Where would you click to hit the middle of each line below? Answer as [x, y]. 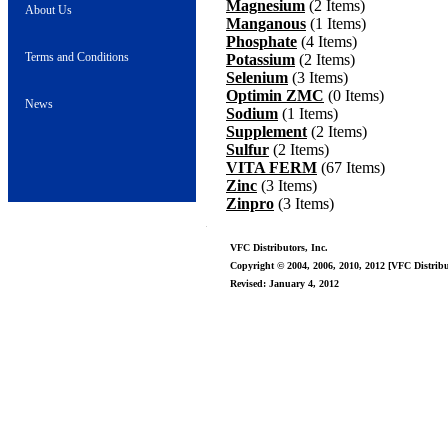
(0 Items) [354, 95]
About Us [48, 10]
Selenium [257, 77]
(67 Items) [351, 167]
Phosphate [261, 41]
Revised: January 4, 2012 [284, 283]
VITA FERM [271, 167]
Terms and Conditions [77, 57]
